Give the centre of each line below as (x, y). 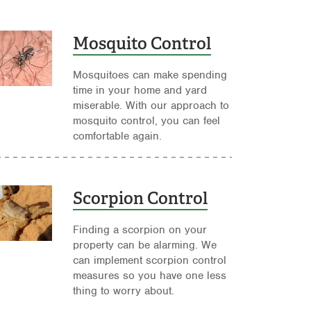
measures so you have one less (150, 276)
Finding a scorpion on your (140, 230)
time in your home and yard (140, 91)
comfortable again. (118, 136)
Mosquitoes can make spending (150, 75)
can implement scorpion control (150, 261)
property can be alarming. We (145, 245)
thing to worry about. (124, 291)
